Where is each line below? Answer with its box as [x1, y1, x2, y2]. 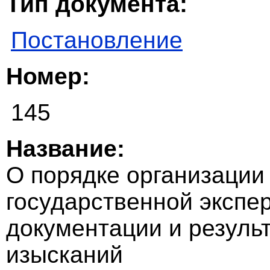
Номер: [6, 63, 90, 90]
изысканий [6, 242, 123, 268]
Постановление [11, 27, 183, 54]
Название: [6, 136, 125, 162]
